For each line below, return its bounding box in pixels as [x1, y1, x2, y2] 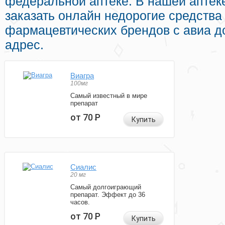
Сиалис [70, 163, 96, 172]
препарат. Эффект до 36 [70, 191, 145, 199]
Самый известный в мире [70, 92, 147, 100]
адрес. [5, 38, 44, 52]
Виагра [70, 71, 94, 80]
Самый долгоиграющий [70, 183, 141, 191]
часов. [70, 198, 90, 206]
